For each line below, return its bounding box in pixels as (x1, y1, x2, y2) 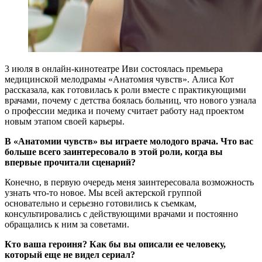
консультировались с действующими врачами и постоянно (5, 208, 238, 219)
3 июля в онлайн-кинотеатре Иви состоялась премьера (5, 63, 223, 74)
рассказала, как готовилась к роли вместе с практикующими (5, 84, 246, 95)
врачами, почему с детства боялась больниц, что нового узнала (5, 95, 256, 105)
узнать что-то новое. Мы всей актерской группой (5, 187, 202, 198)
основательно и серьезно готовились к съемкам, (5, 198, 196, 208)
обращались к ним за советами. (5, 219, 129, 229)
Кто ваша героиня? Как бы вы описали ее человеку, (5, 239, 226, 249)
